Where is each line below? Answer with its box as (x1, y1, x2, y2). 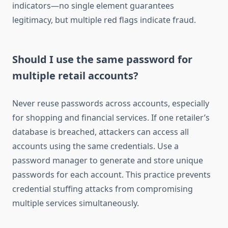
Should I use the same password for (12, 52, 192, 67)
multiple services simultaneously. (12, 197, 139, 209)
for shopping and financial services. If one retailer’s (12, 112, 210, 124)
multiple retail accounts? (12, 69, 138, 83)
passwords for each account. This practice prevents (12, 169, 211, 181)
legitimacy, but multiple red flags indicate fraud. (12, 14, 196, 26)
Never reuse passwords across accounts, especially (12, 98, 209, 109)
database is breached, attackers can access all (12, 126, 189, 138)
